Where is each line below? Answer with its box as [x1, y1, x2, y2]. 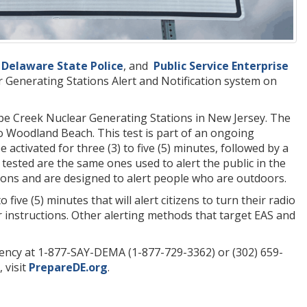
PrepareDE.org [29, 259, 108, 275]
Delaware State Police [1, 58, 123, 73]
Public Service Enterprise [151, 58, 288, 73]
